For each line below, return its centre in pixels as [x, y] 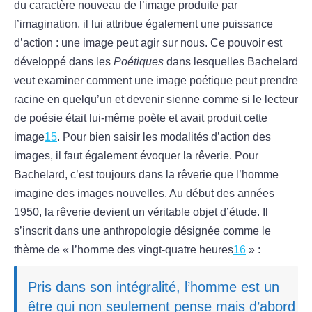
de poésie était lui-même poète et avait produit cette [141, 118]
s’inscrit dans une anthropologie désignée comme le [142, 231]
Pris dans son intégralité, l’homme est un [154, 287]
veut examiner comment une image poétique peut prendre [156, 81]
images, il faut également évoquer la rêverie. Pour [136, 156]
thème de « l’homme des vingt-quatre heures [124, 250]
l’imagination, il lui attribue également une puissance [143, 24]
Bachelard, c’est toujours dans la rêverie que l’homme [146, 175]
